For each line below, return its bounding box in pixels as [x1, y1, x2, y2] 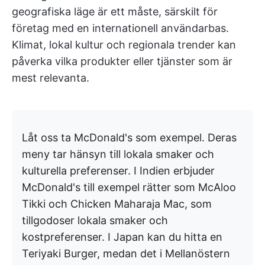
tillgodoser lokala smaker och [22, 214, 168, 227]
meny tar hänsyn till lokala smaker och [22, 148, 214, 161]
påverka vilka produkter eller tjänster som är [12, 55, 232, 68]
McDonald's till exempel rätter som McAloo [22, 181, 236, 194]
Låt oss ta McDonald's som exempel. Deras [22, 131, 237, 144]
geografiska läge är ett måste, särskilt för [12, 5, 218, 18]
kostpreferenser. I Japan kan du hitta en [22, 231, 222, 244]
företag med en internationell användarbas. [12, 22, 229, 35]
